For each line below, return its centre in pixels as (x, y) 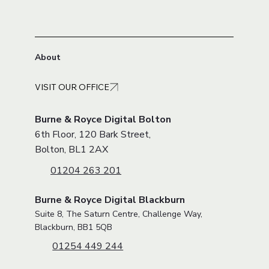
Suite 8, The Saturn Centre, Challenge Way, (119, 250)
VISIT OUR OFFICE (72, 123)
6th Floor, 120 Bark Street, (93, 171)
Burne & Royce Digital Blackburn (110, 236)
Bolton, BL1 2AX (72, 186)
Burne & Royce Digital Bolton (103, 156)
